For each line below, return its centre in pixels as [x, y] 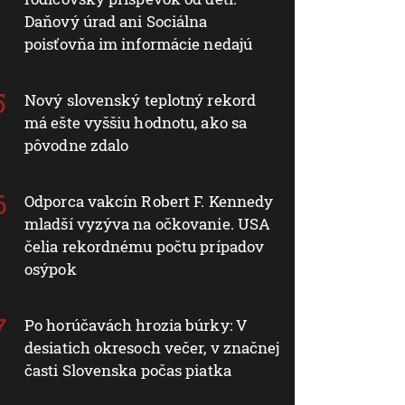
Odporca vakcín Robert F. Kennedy [149, 201]
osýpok [51, 268]
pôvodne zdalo [77, 145]
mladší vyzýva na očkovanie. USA [148, 223]
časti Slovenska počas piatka [128, 370]
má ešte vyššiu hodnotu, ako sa [136, 122]
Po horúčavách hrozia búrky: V [136, 325]
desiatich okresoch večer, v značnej [152, 347]
